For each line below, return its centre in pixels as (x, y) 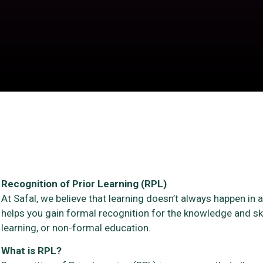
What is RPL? (31, 250)
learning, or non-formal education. (76, 227)
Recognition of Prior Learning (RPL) (84, 183)
